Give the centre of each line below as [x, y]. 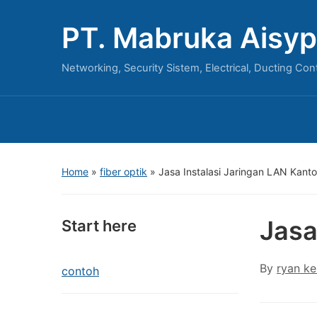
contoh [80, 271]
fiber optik [123, 172]
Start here [99, 226]
